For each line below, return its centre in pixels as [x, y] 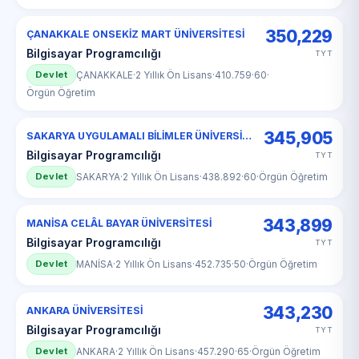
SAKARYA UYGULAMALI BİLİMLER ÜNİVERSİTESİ [247, 136]
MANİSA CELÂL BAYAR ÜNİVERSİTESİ [119, 223]
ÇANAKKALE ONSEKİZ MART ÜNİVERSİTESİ [135, 34]
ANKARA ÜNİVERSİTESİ [85, 311]
